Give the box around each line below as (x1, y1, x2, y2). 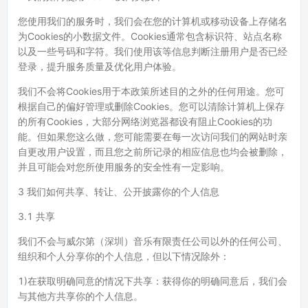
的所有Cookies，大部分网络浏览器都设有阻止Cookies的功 (18, 115, 272, 127)
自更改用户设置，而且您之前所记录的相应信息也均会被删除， (18, 146, 287, 157)
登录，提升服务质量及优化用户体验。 (18, 60, 181, 72)
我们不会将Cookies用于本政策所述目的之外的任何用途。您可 (18, 85, 285, 97)
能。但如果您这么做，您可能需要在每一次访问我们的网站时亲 (18, 131, 287, 142)
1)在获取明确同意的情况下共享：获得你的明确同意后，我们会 (18, 275, 287, 287)
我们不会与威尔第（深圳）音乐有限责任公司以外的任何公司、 (18, 235, 287, 247)
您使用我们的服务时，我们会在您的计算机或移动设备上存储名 (18, 15, 287, 27)
